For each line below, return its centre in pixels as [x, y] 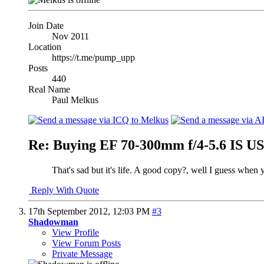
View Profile [75, 232]
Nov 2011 [70, 36]
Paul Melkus [75, 100]
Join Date [46, 25]
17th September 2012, [70, 211]
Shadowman [53, 222]
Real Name [49, 89]
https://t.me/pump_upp [93, 57]
